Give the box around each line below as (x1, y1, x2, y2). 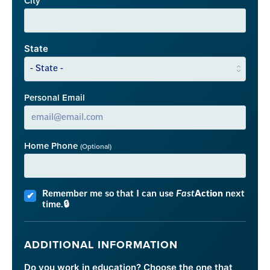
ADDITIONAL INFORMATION (24, 238, 178, 252)
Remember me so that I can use (42, 189, 176, 199)
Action (194, 189, 223, 199)
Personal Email (24, 92, 85, 104)
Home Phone (24, 140, 80, 152)
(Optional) (80, 142, 111, 151)
